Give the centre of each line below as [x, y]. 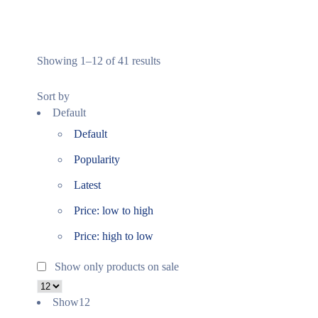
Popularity [97, 159]
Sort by [53, 96]
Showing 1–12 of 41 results [99, 61]
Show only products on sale [115, 267]
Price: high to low [114, 236]
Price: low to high [114, 210]
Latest [87, 185]
